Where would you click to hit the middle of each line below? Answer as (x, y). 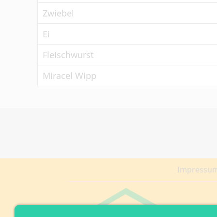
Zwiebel (58, 13)
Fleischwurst (68, 55)
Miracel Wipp (70, 76)
